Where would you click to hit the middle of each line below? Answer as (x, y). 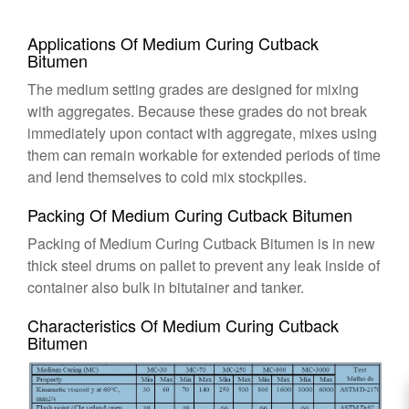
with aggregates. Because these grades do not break (197, 111)
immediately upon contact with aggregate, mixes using (202, 133)
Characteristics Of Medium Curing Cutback (183, 325)
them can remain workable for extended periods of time (204, 155)
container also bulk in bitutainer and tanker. (166, 287)
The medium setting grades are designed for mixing (193, 89)
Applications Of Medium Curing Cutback (173, 43)
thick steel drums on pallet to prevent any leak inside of (204, 265)
